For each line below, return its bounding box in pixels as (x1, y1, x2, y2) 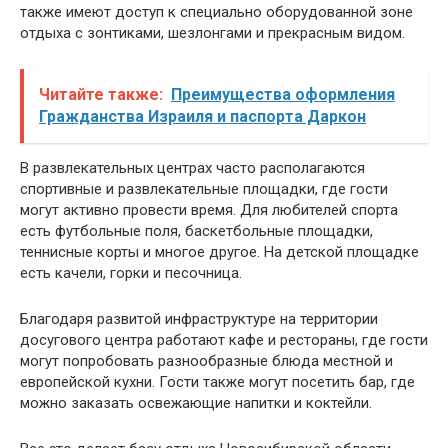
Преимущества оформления (171, 84, 395, 104)
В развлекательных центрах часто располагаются (20, 158, 365, 177)
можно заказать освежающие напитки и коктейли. (20, 393, 372, 412)
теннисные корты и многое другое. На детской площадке (20, 242, 419, 261)
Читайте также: (39, 84, 163, 104)
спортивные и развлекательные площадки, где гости (20, 179, 388, 198)
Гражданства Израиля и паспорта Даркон (39, 106, 366, 126)
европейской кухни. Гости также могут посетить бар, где (20, 372, 415, 391)
